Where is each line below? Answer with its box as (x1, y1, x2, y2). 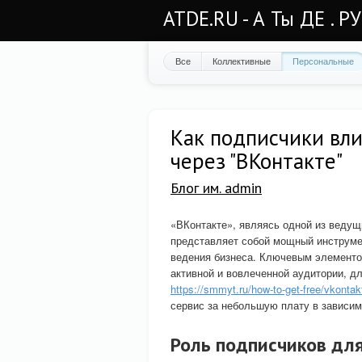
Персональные (293, 54, 354, 67)
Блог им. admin (170, 179, 262, 197)
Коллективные (213, 54, 271, 67)
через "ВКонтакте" (170, 147, 343, 175)
